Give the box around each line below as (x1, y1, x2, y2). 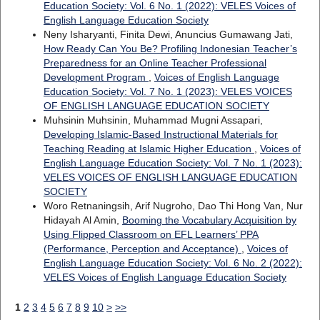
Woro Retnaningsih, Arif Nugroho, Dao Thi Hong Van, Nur (43, 199, 303, 211)
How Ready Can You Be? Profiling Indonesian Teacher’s (43, 42, 297, 54)
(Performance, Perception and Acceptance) (43, 242, 241, 254)
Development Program (43, 71, 149, 83)
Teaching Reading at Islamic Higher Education (43, 142, 254, 154)
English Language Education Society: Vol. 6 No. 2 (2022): (43, 256, 302, 269)
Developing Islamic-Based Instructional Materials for (43, 128, 278, 140)
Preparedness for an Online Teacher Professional (43, 56, 266, 69)
